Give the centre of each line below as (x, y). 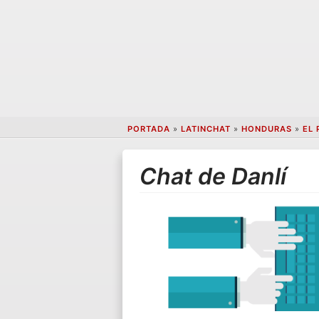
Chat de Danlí (213, 176)
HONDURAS (266, 129)
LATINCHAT (205, 129)
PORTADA (148, 129)
